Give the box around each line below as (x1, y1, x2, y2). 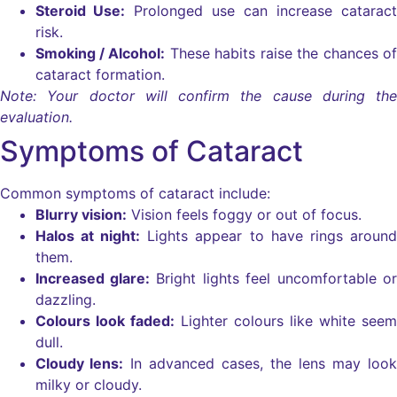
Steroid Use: (35, 2, 125, 20)
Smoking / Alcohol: (35, 44, 165, 63)
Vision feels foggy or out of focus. (127, 206, 362, 224)
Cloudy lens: (35, 354, 123, 373)
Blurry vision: (35, 206, 127, 224)
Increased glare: (35, 269, 150, 288)
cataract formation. (35, 66, 165, 84)
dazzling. (35, 291, 96, 309)
